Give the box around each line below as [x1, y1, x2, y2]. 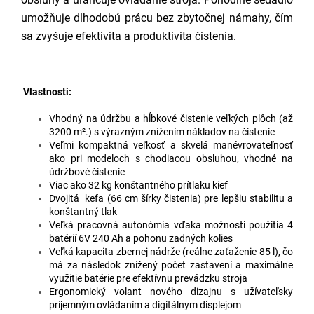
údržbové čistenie [49, 165, 125, 177]
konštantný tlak [49, 205, 117, 217]
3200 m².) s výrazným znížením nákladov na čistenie [49, 125, 275, 137]
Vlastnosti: [23, 86, 71, 97]
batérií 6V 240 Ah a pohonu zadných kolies [49, 232, 233, 244]
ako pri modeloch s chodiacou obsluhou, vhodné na [49, 152, 293, 164]
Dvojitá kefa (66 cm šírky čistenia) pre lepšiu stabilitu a [49, 192, 293, 204]
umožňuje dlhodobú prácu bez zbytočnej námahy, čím [21, 11, 293, 25]
